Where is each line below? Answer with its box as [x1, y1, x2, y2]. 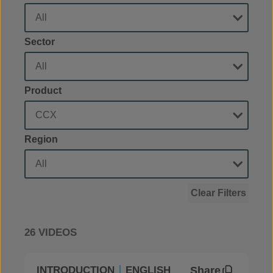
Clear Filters [190, 188, 246, 198]
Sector [24, 37, 55, 47]
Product [24, 85, 62, 96]
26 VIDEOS [24, 227, 77, 238]
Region [24, 134, 58, 144]
